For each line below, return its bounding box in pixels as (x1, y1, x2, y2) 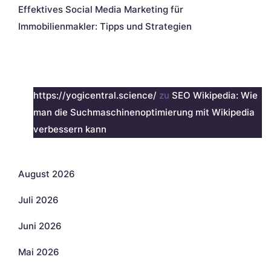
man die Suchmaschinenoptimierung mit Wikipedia (33, 106, 255, 118)
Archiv (9, 137, 71, 161)
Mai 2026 (18, 246, 59, 258)
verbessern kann (33, 123, 106, 135)
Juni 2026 (18, 220, 62, 232)
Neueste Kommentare (9, 58, 214, 82)
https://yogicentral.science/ (33, 89, 157, 101)
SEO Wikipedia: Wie (172, 89, 258, 101)
